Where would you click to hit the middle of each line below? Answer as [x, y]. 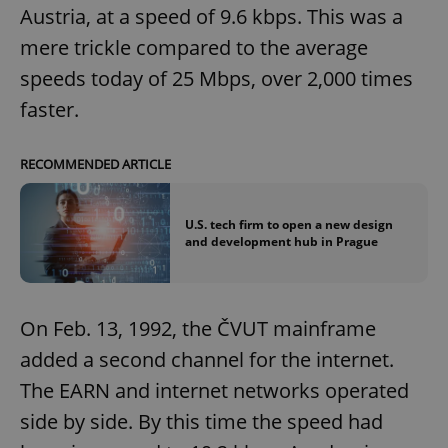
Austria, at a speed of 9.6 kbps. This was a [211, 16]
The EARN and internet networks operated [214, 391]
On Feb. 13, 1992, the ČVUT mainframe [198, 329]
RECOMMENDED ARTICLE [95, 163]
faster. [49, 109]
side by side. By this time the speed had [201, 422]
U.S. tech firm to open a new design [289, 224]
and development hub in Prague [281, 241]
